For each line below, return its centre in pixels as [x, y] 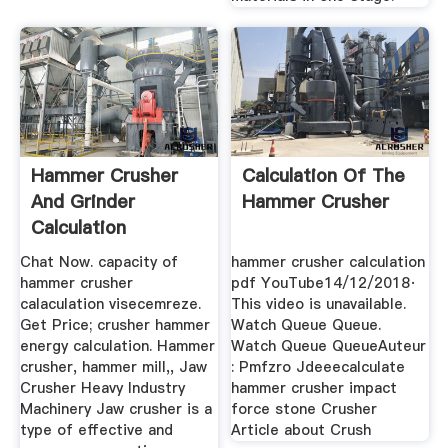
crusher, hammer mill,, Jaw [113, 367]
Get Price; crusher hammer [114, 325]
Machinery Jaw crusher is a [115, 409]
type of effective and [96, 430]
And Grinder [82, 201]
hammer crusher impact [314, 388]
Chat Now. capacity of [98, 262]
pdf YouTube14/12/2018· [324, 283]
